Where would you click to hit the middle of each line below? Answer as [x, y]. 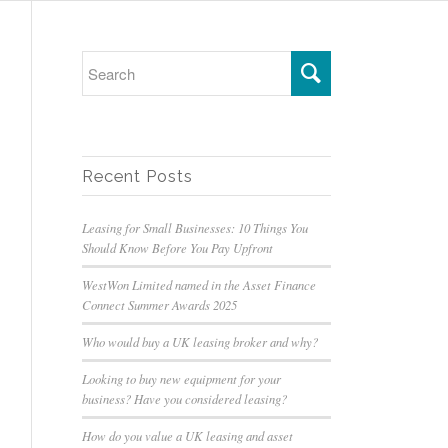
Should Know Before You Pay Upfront [178, 247]
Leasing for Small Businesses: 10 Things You [195, 227]
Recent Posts [138, 176]
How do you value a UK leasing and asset [188, 435]
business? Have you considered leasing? [185, 398]
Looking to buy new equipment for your [182, 378]
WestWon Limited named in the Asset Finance [199, 284]
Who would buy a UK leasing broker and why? [200, 341]
